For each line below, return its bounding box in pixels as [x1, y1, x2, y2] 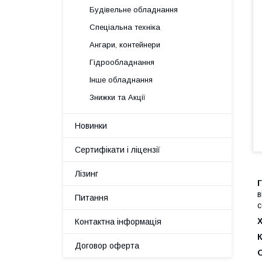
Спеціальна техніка [89, 23, 160, 32]
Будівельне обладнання [89, 5, 178, 14]
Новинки [75, 121, 107, 130]
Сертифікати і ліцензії [75, 145, 160, 154]
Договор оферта [75, 241, 139, 250]
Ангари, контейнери [89, 40, 160, 49]
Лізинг [75, 169, 98, 178]
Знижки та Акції [89, 93, 146, 102]
